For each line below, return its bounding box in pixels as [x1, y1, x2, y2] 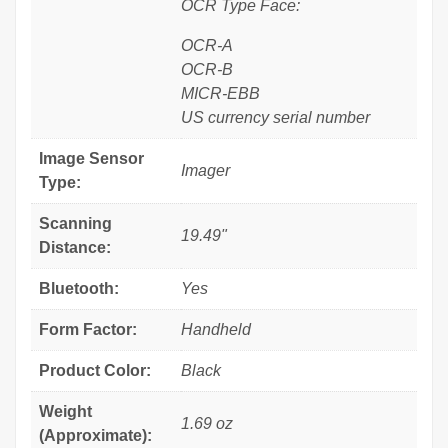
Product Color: [39, 361, 151, 379]
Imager [181, 161, 230, 179]
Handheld [181, 320, 251, 338]
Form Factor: [39, 320, 137, 338]
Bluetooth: [39, 279, 119, 297]
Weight [39, 402, 92, 420]
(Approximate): [39, 426, 152, 444]
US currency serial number [181, 108, 370, 126]
